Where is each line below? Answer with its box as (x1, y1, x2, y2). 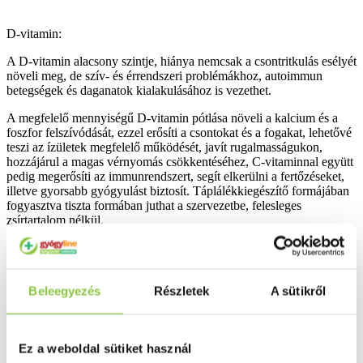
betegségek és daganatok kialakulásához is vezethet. (6, 83, 271, 97)
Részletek (153, 284, 210, 297)
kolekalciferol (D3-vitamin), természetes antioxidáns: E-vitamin (6, 297, 329, 311)
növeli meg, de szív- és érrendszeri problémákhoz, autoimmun (6, 68, 322, 83)
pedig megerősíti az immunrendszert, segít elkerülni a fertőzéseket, (6, 169, 344, 183)
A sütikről (271, 284, 326, 297)
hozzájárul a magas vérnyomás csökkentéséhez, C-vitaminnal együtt (6, 154, 353, 169)
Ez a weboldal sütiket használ (19, 341, 192, 355)
